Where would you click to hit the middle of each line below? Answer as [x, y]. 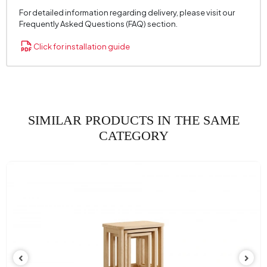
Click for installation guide [81, 46]
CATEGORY [133, 135]
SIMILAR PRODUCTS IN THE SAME [133, 120]
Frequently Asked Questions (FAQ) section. [98, 24]
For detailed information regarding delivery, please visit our [127, 13]
